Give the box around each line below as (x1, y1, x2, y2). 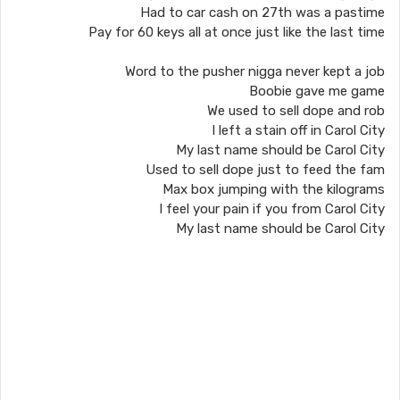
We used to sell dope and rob (207, 103, 385, 119)
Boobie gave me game (249, 83, 385, 99)
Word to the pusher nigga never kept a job (125, 63, 385, 79)
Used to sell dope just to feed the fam (146, 162, 385, 178)
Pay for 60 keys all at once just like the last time (88, 24, 385, 40)
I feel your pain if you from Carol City (159, 201, 385, 217)
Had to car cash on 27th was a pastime (140, 4, 385, 21)
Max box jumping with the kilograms (162, 181, 385, 197)
